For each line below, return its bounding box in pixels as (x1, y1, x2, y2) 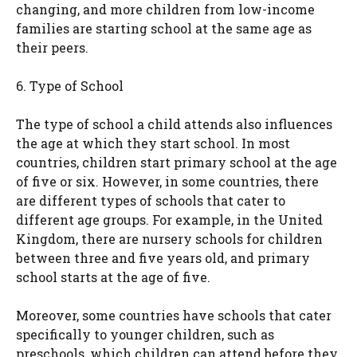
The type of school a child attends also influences (16, 116, 332, 133)
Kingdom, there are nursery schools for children (16, 230, 323, 248)
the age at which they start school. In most (16, 135, 290, 152)
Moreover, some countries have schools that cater (16, 307, 331, 324)
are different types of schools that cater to (16, 192, 285, 210)
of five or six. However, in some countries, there (16, 173, 319, 190)
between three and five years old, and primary (16, 249, 310, 267)
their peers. (16, 39, 88, 57)
